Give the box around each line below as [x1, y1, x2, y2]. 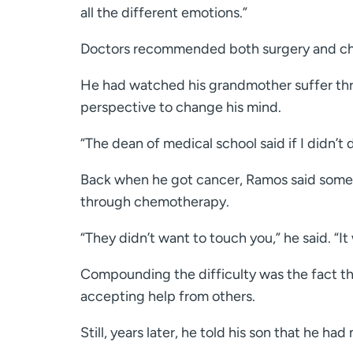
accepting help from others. [80, 288, 255, 306]
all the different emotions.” [80, 4, 247, 22]
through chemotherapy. [80, 193, 229, 211]
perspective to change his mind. [80, 98, 281, 117]
